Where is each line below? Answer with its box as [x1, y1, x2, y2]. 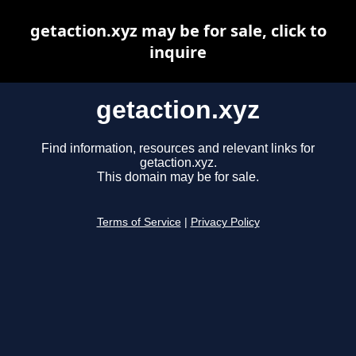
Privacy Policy [190, 216, 260, 229]
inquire [149, 41, 207, 63]
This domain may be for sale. [97, 170, 259, 184]
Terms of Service [96, 216, 181, 229]
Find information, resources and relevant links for [41, 141, 315, 156]
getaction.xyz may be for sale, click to [29, 20, 327, 41]
